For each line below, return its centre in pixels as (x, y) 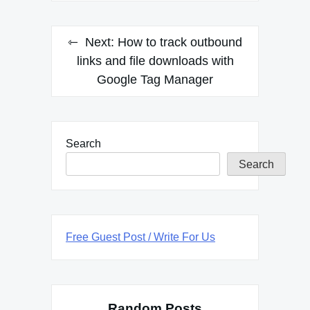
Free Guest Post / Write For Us (140, 237)
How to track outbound (180, 42)
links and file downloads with (155, 61)
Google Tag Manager (155, 79)
